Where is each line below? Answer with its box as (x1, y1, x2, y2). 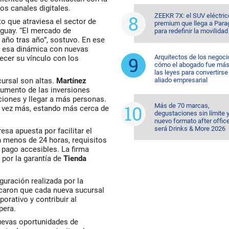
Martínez (56, 76, 86, 85)
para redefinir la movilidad (154, 27, 228, 35)
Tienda (63, 154, 86, 163)
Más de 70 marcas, (154, 102, 210, 109)
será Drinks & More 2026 (154, 125, 225, 132)
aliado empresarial (154, 76, 208, 84)
